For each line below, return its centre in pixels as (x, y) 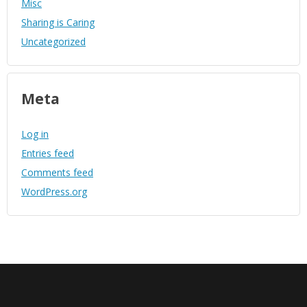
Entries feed (48, 153)
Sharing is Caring (58, 23)
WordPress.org (54, 192)
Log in (35, 134)
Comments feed (57, 173)
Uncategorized (53, 42)
